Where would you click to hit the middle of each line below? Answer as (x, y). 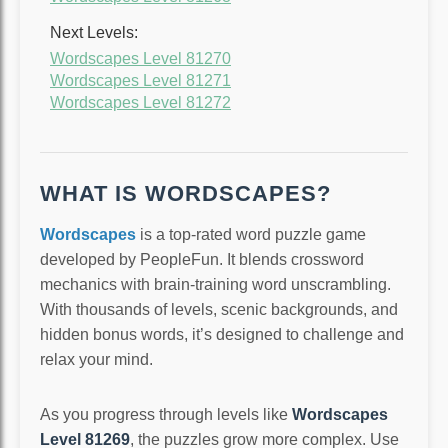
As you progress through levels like (166, 415)
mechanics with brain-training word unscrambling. (215, 285)
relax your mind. (96, 360)
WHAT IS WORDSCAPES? (185, 194)
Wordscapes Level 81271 (140, 80)
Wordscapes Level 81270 (140, 58)
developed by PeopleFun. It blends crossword (202, 260)
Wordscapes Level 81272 (140, 102)
